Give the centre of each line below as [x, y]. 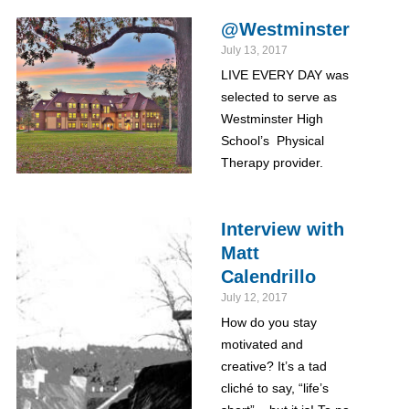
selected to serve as [278, 97]
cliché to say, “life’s [274, 388]
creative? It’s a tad [273, 366]
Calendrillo [268, 277]
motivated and [262, 344]
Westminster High [272, 119]
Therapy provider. [272, 163]
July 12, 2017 [254, 298]
